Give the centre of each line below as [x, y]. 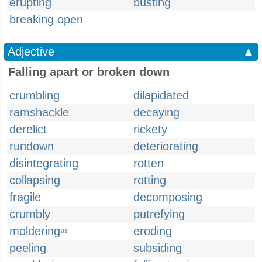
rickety [150, 129]
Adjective [31, 51]
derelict [28, 129]
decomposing [168, 197]
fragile [25, 197]
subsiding [158, 248]
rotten [149, 163]
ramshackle [39, 112]
